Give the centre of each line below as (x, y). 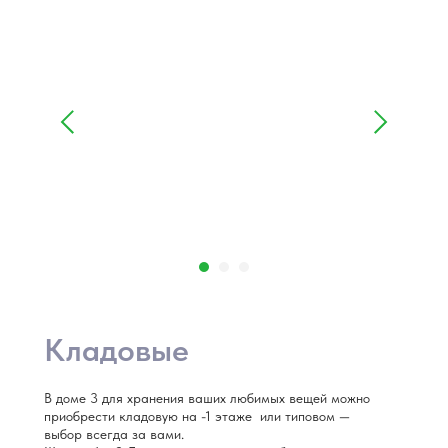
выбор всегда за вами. (114, 434)
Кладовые (116, 350)
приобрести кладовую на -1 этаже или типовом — (197, 416)
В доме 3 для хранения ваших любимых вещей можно (207, 398)
